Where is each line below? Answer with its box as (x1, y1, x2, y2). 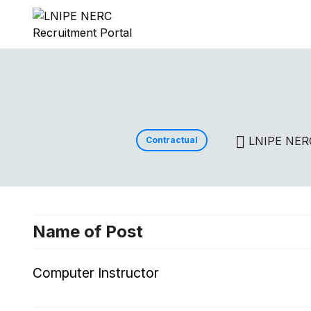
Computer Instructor (33, 264, 159, 281)
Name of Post (33, 221, 143, 242)
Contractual (145, 135, 198, 145)
